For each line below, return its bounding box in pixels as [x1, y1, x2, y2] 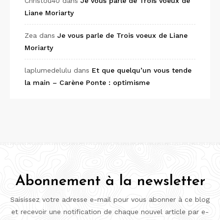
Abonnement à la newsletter [15, 174, 205, 190]
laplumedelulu [25, 66, 71, 75]
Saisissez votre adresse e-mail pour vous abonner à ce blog [10, 195, 210, 204]
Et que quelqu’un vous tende [92, 66, 192, 75]
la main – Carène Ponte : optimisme [25, 79, 150, 87]
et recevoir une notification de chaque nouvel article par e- [11, 208, 209, 216]
